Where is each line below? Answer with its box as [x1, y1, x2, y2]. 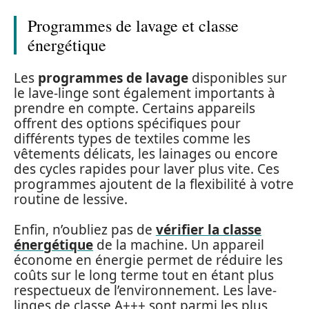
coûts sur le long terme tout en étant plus [14, 266, 274, 284]
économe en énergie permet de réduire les [14, 251, 283, 269]
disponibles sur [188, 68, 287, 87]
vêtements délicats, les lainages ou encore [14, 144, 278, 163]
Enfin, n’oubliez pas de [14, 221, 156, 239]
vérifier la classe [156, 221, 261, 239]
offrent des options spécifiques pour [14, 114, 241, 132]
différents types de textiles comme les [14, 129, 250, 148]
